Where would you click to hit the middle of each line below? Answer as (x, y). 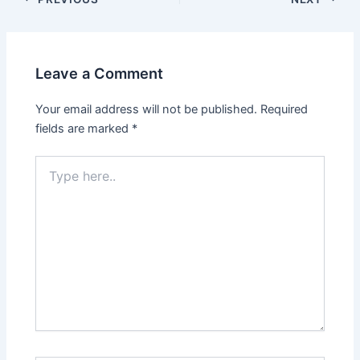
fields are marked (84, 129)
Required (284, 110)
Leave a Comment (100, 74)
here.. (50, 179)
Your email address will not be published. (147, 110)
